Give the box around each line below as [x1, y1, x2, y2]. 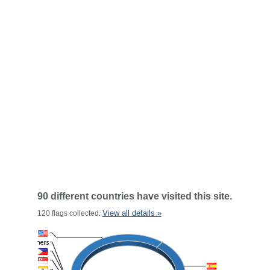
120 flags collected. [37, 209, 102, 218]
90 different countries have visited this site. [37, 191, 232, 201]
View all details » [102, 209, 162, 218]
